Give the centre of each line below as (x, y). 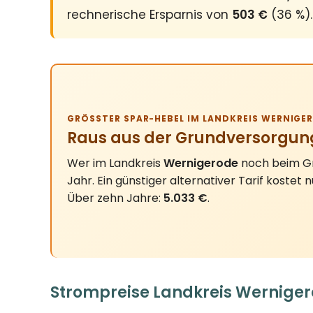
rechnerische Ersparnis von (150, 15)
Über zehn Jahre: (115, 198)
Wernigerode (201, 163)
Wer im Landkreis (115, 163)
